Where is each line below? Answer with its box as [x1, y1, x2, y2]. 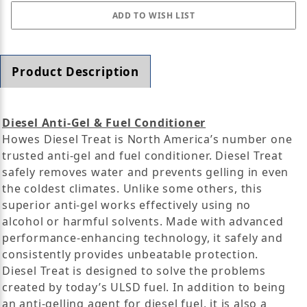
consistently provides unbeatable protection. [2, 246, 259, 262]
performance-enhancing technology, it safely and [2, 230, 283, 245]
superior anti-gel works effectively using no [2, 197, 251, 212]
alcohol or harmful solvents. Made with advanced [2, 213, 284, 229]
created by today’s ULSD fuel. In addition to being [2, 279, 286, 295]
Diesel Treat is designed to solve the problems [2, 262, 266, 278]
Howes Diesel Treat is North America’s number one [2, 131, 293, 147]
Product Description [12, 64, 140, 80]
